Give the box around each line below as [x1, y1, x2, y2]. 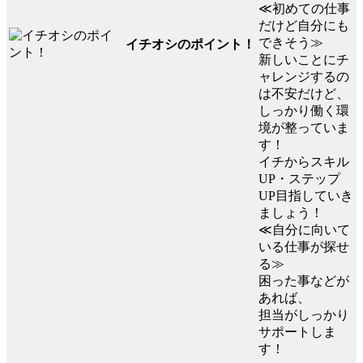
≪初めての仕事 [258, 2, 350, 16]
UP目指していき [258, 189, 353, 203]
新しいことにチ [258, 53, 349, 67]
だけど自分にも [258, 19, 349, 33]
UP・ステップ [258, 172, 340, 186]
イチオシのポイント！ [126, 36, 255, 51]
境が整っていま [258, 121, 349, 135]
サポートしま [258, 325, 336, 340]
